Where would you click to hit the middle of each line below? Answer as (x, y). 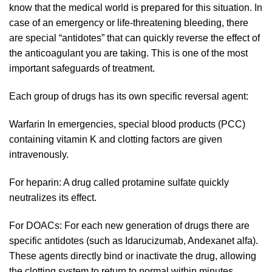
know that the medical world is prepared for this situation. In (136, 8)
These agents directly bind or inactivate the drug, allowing (133, 256)
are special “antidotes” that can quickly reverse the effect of (134, 38)
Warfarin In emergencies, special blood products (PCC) (127, 124)
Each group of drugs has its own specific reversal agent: (129, 97)
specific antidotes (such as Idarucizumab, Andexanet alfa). (134, 240)
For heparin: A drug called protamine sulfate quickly (119, 182)
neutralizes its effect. (53, 197)
